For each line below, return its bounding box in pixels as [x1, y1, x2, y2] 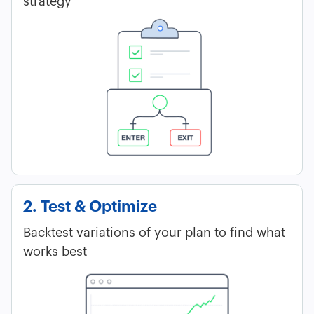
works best [23, 245, 87, 259]
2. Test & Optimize [23, 199, 157, 215]
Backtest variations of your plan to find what [23, 226, 285, 240]
